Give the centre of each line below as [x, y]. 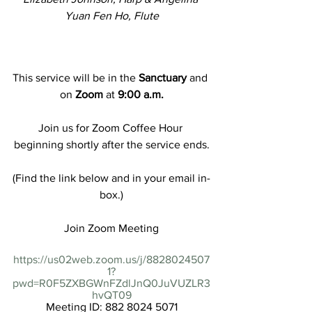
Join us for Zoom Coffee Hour [111, 127]
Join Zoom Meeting [111, 228]
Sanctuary [163, 77]
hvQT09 [111, 295]
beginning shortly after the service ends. [111, 144]
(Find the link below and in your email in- [111, 178]
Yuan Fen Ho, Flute [111, 15]
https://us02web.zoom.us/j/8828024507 [111, 259]
